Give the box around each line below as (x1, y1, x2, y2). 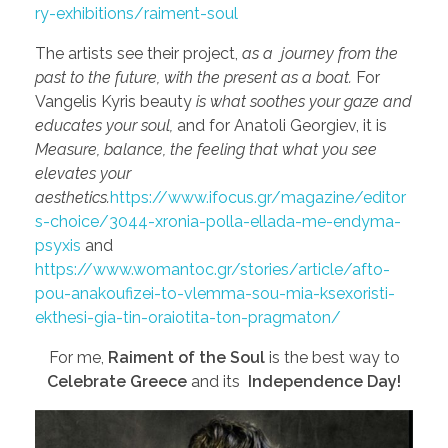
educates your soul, (35, 115, 177, 135)
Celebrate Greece (47, 371, 187, 391)
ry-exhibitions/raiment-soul (35, 3, 238, 23)
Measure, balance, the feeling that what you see (35, 139, 377, 159)
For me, (48, 347, 108, 367)
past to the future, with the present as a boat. (35, 67, 356, 87)
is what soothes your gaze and (196, 91, 412, 111)
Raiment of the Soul (107, 347, 269, 367)
